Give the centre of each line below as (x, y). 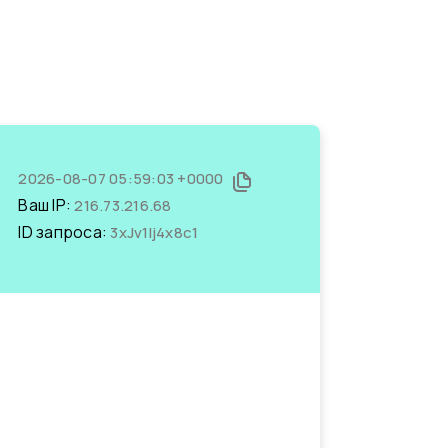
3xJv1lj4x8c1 (154, 232)
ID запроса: (64, 232)
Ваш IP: (46, 205)
